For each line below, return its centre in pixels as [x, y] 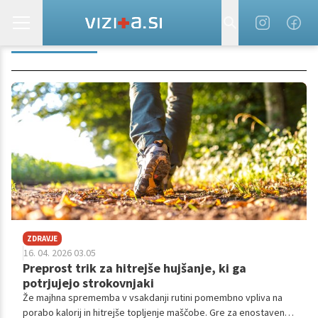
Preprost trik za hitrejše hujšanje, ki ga [135, 268]
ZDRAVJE [42, 239]
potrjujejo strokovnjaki [88, 283]
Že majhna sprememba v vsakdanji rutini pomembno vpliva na [153, 298]
